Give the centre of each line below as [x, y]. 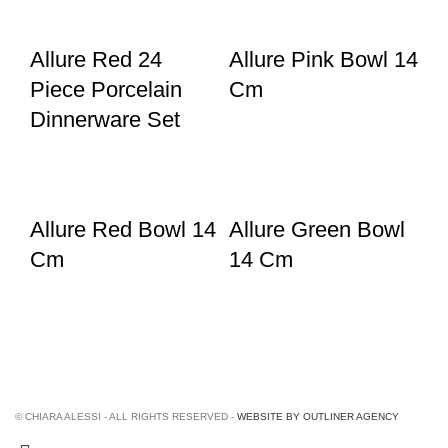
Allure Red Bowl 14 [123, 229]
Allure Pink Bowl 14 [323, 59]
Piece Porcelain [106, 89]
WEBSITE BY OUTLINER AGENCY [318, 416]
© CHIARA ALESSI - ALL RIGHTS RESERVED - [126, 416]
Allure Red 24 [96, 59]
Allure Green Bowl [317, 229]
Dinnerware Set [105, 119]
